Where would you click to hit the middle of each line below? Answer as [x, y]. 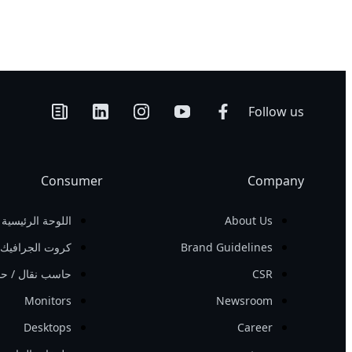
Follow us [276, 112]
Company [275, 181]
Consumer [71, 181]
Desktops [47, 327]
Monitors [48, 301]
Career [255, 327]
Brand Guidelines [226, 247]
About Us [248, 220]
